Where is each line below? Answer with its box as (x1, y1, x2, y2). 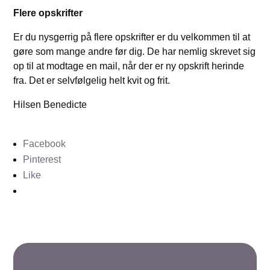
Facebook (23, 139, 66, 149)
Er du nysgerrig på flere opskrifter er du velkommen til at (13, 32, 251, 43)
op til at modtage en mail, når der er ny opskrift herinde (13, 61, 245, 72)
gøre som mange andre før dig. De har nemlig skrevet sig (13, 46, 256, 57)
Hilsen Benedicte (13, 99, 87, 110)
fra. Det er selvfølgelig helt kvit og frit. (13, 75, 171, 86)
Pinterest (23, 154, 61, 165)
